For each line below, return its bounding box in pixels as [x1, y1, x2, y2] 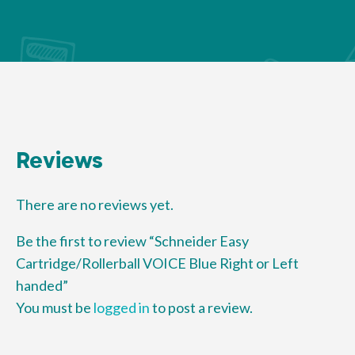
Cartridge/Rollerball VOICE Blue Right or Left [16, 254, 299, 272]
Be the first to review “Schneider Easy [16, 231, 249, 250]
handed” [16, 276, 68, 294]
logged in [94, 298, 150, 316]
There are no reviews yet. [16, 195, 174, 213]
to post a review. [150, 298, 253, 316]
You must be [16, 298, 94, 316]
